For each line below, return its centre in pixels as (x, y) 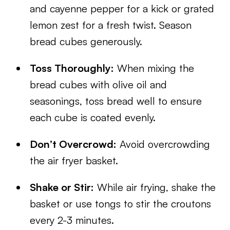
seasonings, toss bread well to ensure (116, 101)
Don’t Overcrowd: (73, 144)
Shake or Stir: (62, 187)
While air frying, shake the (155, 187)
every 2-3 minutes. (72, 220)
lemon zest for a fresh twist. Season (111, 25)
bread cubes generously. (88, 41)
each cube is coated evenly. (93, 117)
